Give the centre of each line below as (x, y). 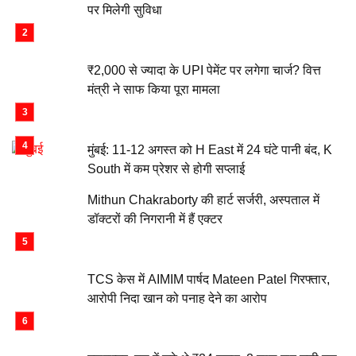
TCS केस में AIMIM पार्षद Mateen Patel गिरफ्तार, (209, 279)
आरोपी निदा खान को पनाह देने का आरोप (177, 298)
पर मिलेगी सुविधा (125, 10)
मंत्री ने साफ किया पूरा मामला (154, 89)
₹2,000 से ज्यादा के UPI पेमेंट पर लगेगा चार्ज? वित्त (204, 70)
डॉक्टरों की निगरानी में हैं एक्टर (155, 219)
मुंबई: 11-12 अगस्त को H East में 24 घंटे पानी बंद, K (210, 150)
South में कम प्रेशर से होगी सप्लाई (166, 169)
